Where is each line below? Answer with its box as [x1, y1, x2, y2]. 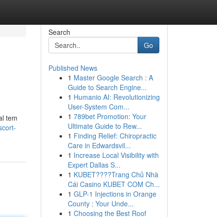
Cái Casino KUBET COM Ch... [67, 179, 160, 189]
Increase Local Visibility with [73, 150, 159, 160]
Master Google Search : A [73, 73, 153, 82]
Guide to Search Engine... [67, 82, 147, 92]
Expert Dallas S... [67, 160, 121, 170]
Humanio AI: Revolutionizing [73, 92, 160, 102]
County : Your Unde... [67, 199, 134, 208]
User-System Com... [67, 102, 129, 111]
